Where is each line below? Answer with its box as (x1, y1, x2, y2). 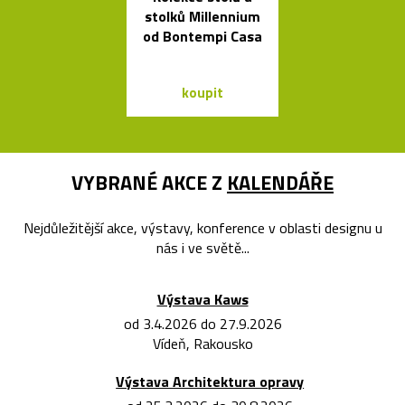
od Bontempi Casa (142, 24, 262, 47)
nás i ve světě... (155, 236, 250, 259)
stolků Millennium (144, 5, 260, 27)
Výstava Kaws (156, 287, 249, 310)
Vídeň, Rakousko (152, 332, 253, 354)
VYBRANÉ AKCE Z (71, 166, 227, 198)
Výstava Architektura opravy (116, 370, 305, 392)
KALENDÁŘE (227, 166, 334, 198)
